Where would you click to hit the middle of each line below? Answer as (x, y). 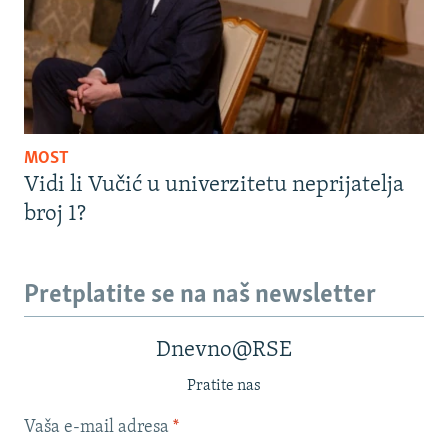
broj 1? (55, 214)
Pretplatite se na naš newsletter (200, 295)
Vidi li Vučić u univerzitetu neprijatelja (214, 185)
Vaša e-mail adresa (98, 428)
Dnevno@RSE (224, 351)
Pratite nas (224, 386)
